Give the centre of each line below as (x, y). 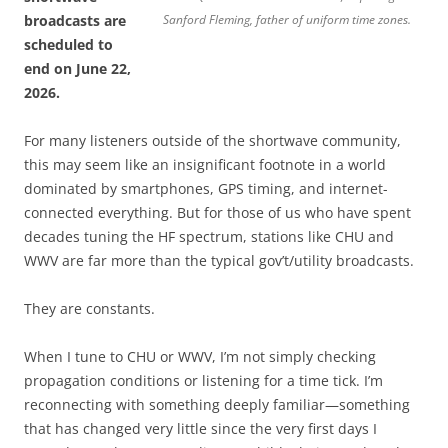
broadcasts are (75, 21)
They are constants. (89, 309)
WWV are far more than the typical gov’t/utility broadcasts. (219, 261)
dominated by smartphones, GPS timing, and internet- (206, 189)
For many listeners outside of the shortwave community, (212, 141)
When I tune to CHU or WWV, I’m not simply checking (200, 357)
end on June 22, (77, 69)
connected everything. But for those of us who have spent (217, 213)
